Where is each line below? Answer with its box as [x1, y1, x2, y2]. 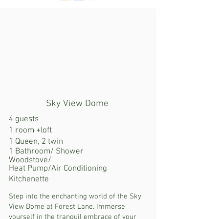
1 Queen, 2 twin [9, 137, 63, 147]
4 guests [9, 114, 41, 124]
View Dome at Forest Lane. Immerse [9, 202, 125, 211]
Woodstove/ [9, 155, 51, 165]
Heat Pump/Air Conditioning [9, 164, 107, 174]
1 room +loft [9, 126, 52, 135]
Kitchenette [9, 175, 49, 184]
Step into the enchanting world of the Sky [9, 192, 141, 201]
